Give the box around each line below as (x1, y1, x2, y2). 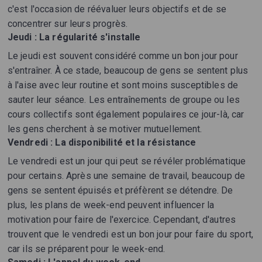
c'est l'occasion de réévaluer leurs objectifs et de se (7, 4, 226, 15)
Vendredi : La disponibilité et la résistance (7, 137, 196, 149)
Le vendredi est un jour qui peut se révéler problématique (7, 156, 246, 167)
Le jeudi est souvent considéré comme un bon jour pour (7, 50, 238, 62)
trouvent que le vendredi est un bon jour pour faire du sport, (7, 229, 253, 240)
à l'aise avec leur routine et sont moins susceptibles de (7, 80, 239, 91)
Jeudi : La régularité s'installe (7, 32, 141, 43)
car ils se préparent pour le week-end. (7, 243, 166, 255)
